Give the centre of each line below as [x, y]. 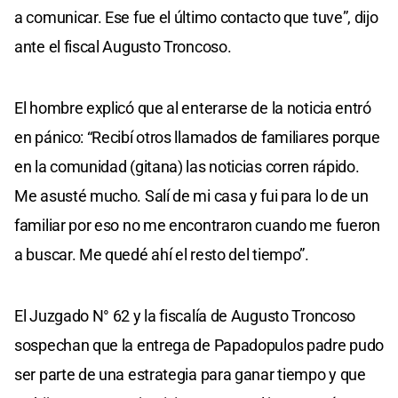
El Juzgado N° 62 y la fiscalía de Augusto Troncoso [185, 315]
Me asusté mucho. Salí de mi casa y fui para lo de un [191, 195]
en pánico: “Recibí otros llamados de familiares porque [197, 137]
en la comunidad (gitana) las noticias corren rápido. [187, 166]
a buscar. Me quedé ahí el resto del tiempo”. [162, 254]
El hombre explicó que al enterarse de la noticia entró [193, 107]
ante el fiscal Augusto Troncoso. [123, 46]
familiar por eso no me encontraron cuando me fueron [197, 225]
